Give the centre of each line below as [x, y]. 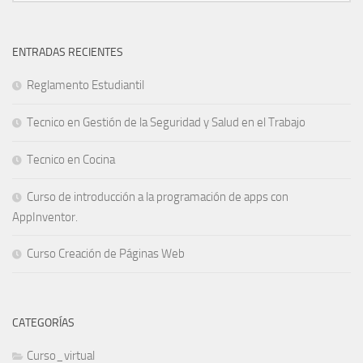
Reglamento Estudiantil [85, 85]
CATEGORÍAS [43, 322]
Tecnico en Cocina [71, 159]
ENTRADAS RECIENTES [68, 52]
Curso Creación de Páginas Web [106, 253]
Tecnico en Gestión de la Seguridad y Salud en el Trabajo [166, 122]
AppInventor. [45, 217]
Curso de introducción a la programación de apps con [158, 196]
